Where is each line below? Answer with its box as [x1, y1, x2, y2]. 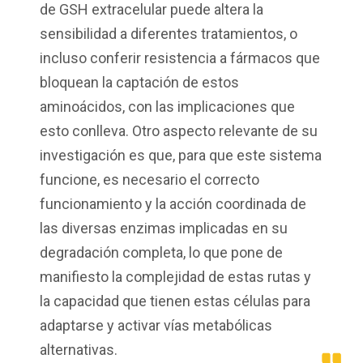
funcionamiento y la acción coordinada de [40, 195, 306, 213]
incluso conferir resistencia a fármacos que [40, 49, 320, 67]
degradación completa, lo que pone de [40, 244, 283, 262]
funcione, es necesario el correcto [40, 171, 259, 189]
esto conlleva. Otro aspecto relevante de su [40, 122, 318, 140]
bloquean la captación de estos [40, 74, 239, 92]
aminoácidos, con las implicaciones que [40, 98, 295, 116]
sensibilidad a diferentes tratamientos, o [40, 25, 297, 43]
